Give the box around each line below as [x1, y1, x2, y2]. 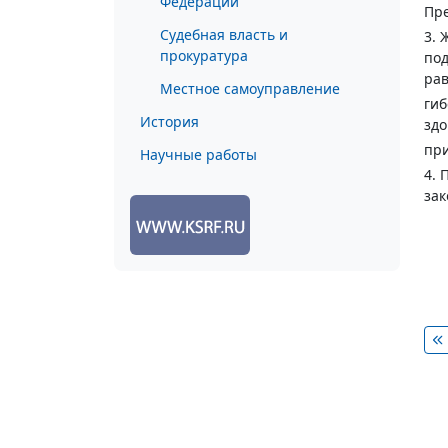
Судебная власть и [160, 25, 288, 44]
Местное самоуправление [160, 79, 340, 98]
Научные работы [140, 145, 257, 164]
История [140, 112, 199, 131]
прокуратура [160, 46, 248, 65]
